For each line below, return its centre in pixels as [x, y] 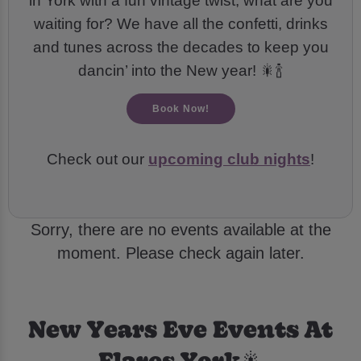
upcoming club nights [229, 160]
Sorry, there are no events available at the [180, 230]
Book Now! [180, 109]
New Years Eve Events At [180, 327]
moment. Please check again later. [180, 253]
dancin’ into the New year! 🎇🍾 [180, 71]
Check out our [98, 160]
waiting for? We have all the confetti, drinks [180, 24]
